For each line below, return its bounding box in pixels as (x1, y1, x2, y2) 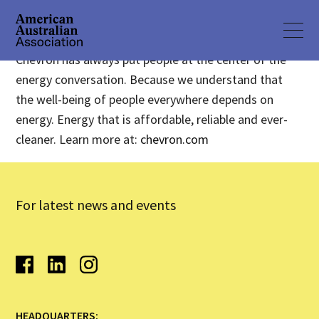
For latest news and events (16, 196, 177, 214)
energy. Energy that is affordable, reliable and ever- (16, 111, 288, 127)
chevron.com (140, 131, 209, 147)
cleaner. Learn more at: (16, 131, 141, 147)
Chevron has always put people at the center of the (16, 51, 287, 68)
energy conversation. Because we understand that (16, 71, 283, 88)
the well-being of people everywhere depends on (16, 91, 274, 108)
